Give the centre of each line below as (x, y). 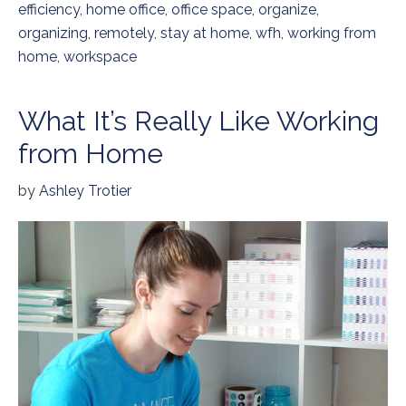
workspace (100, 57)
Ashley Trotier (85, 191)
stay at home (205, 34)
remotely (124, 34)
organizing (53, 34)
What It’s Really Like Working (198, 121)
